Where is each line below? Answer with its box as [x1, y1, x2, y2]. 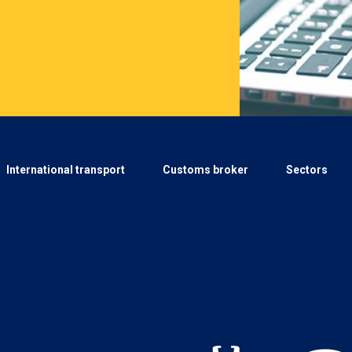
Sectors [285, 163, 328, 176]
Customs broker [162, 163, 248, 176]
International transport [5, 163, 125, 176]
